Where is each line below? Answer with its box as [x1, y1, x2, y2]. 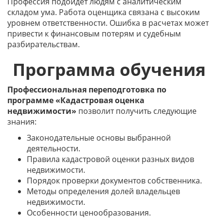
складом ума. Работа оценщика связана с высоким [7, 7, 200, 18]
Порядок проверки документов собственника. [27, 175, 202, 186]
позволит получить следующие [76, 106, 197, 116]
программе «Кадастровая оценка [7, 95, 145, 106]
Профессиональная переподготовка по [7, 84, 166, 95]
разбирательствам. [7, 39, 80, 50]
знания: [7, 116, 36, 127]
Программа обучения [12, 58, 206, 81]
